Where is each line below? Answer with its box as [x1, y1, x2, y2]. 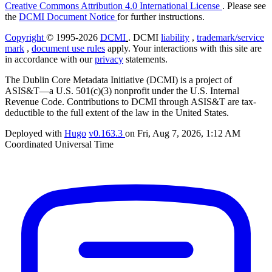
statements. [123, 53, 168, 64]
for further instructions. [117, 11, 205, 22]
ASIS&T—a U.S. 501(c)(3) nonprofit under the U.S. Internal [5, 85, 239, 96]
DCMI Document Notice [19, 11, 117, 22]
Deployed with [5, 127, 64, 138]
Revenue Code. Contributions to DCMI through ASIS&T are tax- [5, 96, 256, 107]
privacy [95, 53, 123, 64]
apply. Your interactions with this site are [105, 42, 262, 53]
